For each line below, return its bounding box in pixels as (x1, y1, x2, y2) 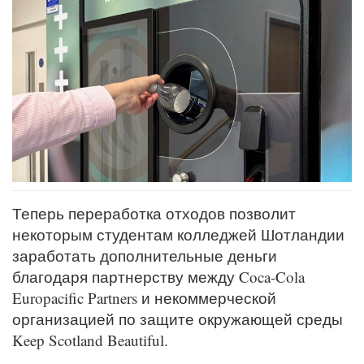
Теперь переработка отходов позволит (12, 202, 296, 223)
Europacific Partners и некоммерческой (12, 287, 276, 308)
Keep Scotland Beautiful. (12, 329, 168, 350)
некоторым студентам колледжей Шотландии (12, 223, 344, 245)
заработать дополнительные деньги (12, 245, 277, 266)
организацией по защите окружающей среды (12, 308, 343, 329)
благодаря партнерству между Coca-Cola (12, 266, 305, 287)
